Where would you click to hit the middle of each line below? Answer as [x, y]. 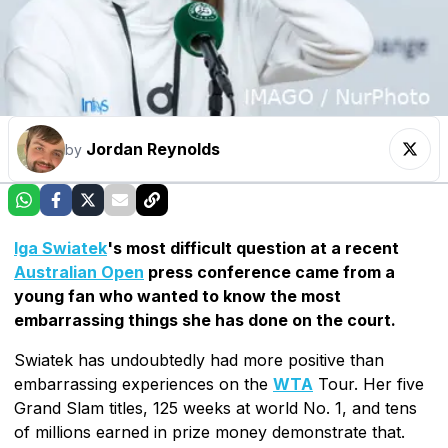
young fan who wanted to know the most [177, 296]
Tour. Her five [368, 384]
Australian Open [79, 272]
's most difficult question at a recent [253, 248]
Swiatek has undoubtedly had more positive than [199, 360]
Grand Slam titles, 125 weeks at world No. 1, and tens [215, 408]
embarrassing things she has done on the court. [205, 320]
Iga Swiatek [60, 248]
